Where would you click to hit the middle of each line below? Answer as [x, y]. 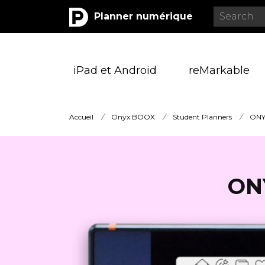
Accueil [81, 117]
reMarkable [219, 70]
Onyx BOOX [133, 117]
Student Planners [202, 117]
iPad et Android [115, 70]
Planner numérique [143, 17]
